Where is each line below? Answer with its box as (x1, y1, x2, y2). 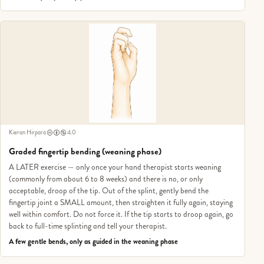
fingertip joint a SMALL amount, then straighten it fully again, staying (8, 196, 233, 208)
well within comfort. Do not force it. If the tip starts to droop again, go (8, 208, 233, 220)
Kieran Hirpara (8, 128, 46, 137)
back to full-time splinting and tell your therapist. (8, 220, 167, 232)
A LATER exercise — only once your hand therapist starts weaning (8, 161, 221, 173)
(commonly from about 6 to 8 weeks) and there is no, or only (8, 173, 203, 184)
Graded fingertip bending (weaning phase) (8, 145, 161, 159)
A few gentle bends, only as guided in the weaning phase (8, 236, 178, 247)
